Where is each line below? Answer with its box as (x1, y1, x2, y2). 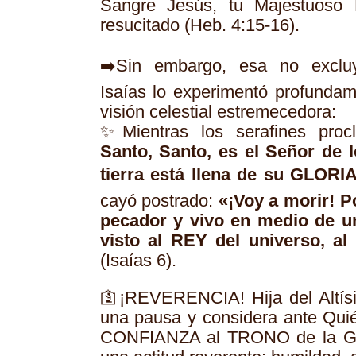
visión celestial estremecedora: (99, 103, 336, 122)
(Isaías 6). (99, 251, 176, 271)
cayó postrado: (99, 192, 219, 211)
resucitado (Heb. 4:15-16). (99, 16, 300, 36)
